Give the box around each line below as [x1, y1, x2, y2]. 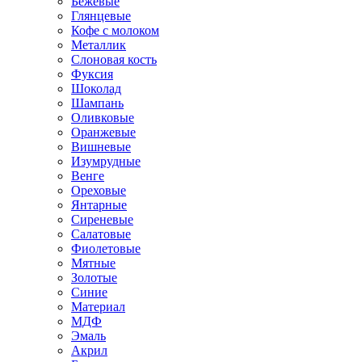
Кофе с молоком [71, 23, 159, 37]
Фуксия [71, 67, 113, 81]
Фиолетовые [71, 242, 141, 255]
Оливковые [71, 111, 134, 124]
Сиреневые [71, 213, 133, 226]
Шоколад [71, 82, 121, 95]
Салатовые [71, 227, 131, 241]
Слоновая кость [71, 53, 157, 66]
